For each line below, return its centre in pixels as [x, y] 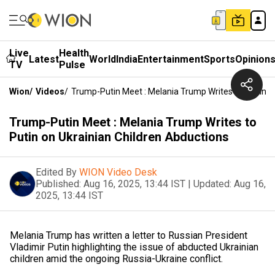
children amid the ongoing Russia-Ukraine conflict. [116, 259]
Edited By [56, 172]
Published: [58, 184]
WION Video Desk [118, 172]
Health [74, 53]
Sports [219, 59]
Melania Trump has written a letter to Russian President [129, 235]
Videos [50, 91]
